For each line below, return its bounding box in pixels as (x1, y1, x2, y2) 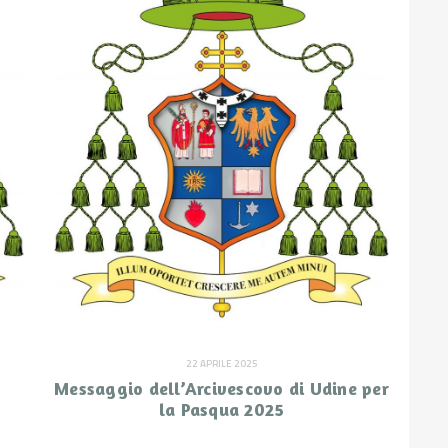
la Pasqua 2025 (158, 398, 285, 421)
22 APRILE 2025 (185, 356, 258, 372)
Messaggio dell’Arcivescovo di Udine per (54, 377, 389, 400)
